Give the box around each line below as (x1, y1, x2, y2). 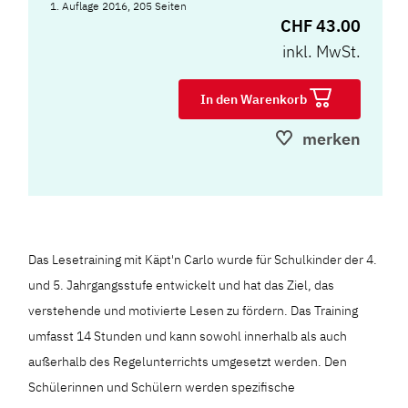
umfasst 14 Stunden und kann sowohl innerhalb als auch (28, 328, 348, 344)
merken (302, 128, 361, 149)
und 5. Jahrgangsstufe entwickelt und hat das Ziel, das (28, 277, 335, 293)
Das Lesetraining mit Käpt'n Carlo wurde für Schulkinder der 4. (28, 251, 378, 268)
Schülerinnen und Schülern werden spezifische (28, 379, 296, 395)
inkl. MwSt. (282, 41, 361, 62)
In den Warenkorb (200, 91, 310, 107)
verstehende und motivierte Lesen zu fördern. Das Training (28, 302, 359, 319)
